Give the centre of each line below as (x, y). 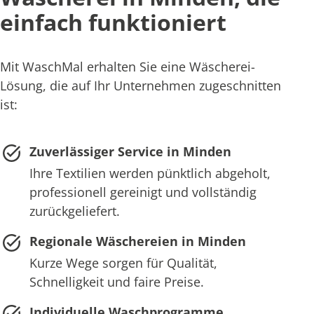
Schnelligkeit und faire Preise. (116, 281)
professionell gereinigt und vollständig (143, 192)
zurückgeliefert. (74, 211)
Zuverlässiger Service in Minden (130, 151)
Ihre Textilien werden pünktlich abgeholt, (150, 173)
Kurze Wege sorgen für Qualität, (123, 262)
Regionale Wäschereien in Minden (137, 241)
